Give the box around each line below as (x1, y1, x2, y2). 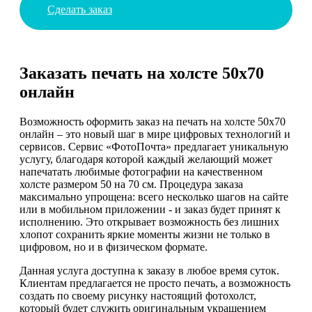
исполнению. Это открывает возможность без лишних (19, 216, 279, 228)
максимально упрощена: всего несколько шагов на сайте (19, 191, 288, 203)
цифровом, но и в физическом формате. (19, 241, 208, 253)
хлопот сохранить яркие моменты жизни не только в (19, 228, 270, 241)
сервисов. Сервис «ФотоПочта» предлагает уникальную (19, 141, 288, 153)
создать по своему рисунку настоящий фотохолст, (19, 290, 256, 302)
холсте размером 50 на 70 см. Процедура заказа (19, 178, 243, 191)
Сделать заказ (47, 3, 112, 15)
